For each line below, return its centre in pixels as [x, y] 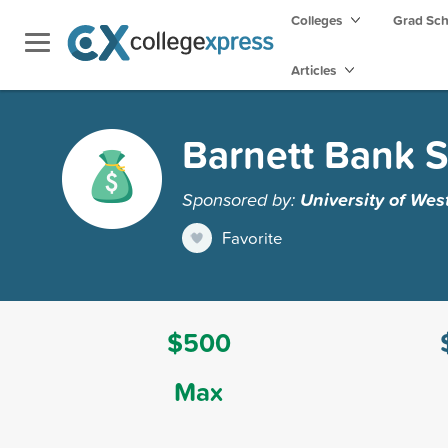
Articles [315, 70]
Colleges [316, 20]
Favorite [252, 237]
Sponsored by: [241, 198]
